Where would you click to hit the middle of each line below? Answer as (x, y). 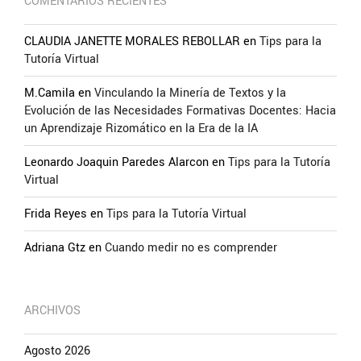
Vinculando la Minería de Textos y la (190, 93)
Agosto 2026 (57, 351)
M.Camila (50, 93)
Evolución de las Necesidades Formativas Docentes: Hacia (180, 110)
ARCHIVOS (52, 310)
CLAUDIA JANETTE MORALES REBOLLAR (132, 41)
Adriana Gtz (55, 247)
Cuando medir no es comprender (191, 247)
